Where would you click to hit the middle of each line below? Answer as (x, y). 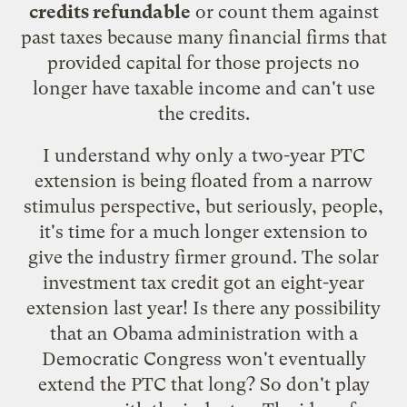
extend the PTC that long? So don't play (203, 384)
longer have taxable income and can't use (203, 88)
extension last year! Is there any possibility (203, 308)
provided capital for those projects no (203, 62)
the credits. (203, 113)
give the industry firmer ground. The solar (203, 257)
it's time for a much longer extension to (203, 231)
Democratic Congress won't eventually (203, 358)
